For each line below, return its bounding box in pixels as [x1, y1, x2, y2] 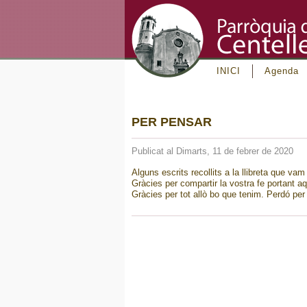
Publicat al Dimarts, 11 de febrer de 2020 [132, 146, 293, 156]
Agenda [265, 66, 299, 76]
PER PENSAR [132, 115, 212, 129]
